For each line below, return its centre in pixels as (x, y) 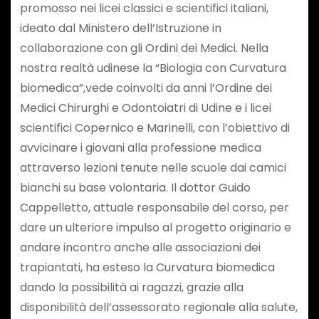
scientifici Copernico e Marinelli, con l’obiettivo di (155, 127)
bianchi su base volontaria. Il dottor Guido (135, 187)
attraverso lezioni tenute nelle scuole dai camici (153, 167)
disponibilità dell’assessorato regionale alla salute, (158, 307)
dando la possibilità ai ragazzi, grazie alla (131, 287)
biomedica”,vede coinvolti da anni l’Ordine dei (146, 88)
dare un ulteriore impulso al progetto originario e (155, 227)
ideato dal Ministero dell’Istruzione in (120, 28)
